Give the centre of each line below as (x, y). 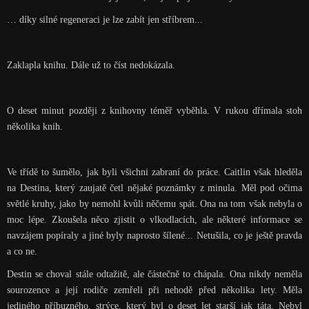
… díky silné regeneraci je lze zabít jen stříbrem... (104, 20)
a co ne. (22, 251)
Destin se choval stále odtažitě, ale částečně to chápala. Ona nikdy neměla (154, 274)
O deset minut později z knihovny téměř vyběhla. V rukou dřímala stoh (154, 111)
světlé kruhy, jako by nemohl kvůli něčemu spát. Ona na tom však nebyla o (154, 204)
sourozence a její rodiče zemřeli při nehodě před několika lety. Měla (154, 290)
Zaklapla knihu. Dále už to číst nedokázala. (91, 65)
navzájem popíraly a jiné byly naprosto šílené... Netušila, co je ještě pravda (154, 236)
